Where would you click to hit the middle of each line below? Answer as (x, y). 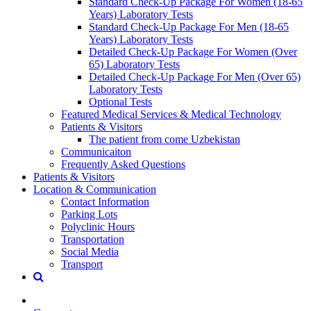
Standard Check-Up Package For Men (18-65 (189, 26)
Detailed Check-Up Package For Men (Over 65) (195, 76)
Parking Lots (89, 214)
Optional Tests (120, 101)
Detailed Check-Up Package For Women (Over (193, 51)
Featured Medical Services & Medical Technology (171, 114)
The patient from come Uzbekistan (165, 139)
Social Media (90, 251)
